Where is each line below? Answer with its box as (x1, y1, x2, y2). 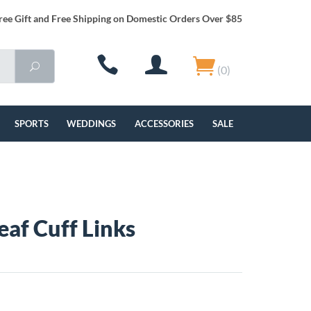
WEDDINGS (67, 118, 117, 129)
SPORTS (14, 118, 49, 129)
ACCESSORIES (135, 118, 194, 129)
